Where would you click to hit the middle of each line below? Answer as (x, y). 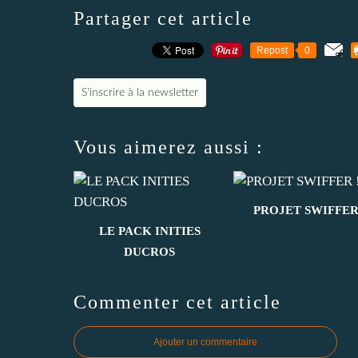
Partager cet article (163, 18)
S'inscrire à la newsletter (140, 93)
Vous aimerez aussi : (169, 147)
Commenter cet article (177, 302)
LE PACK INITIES (149, 231)
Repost (272, 50)
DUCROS (149, 252)
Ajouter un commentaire (205, 342)
